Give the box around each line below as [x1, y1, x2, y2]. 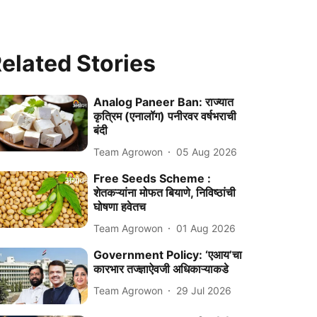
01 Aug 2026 [176, 221, 236, 234]
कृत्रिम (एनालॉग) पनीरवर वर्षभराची [93, 109, 237, 123]
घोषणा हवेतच [93, 200, 146, 214]
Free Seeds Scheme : [93, 171, 212, 185]
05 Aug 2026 [176, 145, 238, 158]
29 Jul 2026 [176, 284, 232, 296]
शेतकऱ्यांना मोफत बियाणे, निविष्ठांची [93, 185, 236, 200]
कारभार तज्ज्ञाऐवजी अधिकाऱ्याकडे [93, 262, 229, 276]
